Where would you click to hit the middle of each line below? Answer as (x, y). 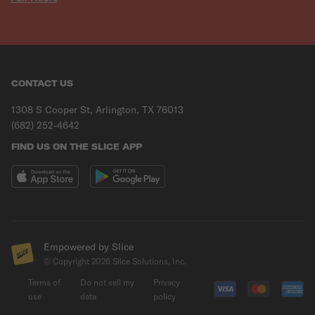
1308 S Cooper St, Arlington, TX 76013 (97, 110)
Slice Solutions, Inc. (148, 261)
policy (164, 296)
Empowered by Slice (89, 247)
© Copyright (67, 261)
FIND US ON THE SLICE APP (77, 147)
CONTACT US (42, 83)
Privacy (166, 282)
